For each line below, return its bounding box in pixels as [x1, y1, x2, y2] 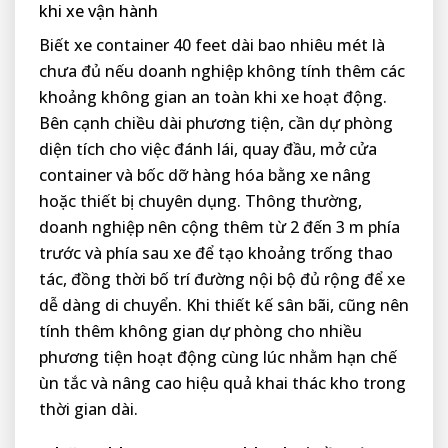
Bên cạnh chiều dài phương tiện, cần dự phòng [39, 112, 393, 135]
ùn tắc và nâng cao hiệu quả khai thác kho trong [39, 372, 406, 395]
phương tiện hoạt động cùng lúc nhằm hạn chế [39, 346, 397, 369]
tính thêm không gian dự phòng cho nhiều [39, 320, 362, 343]
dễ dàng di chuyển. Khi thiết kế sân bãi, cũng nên [39, 294, 409, 317]
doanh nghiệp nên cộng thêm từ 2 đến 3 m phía [39, 216, 400, 239]
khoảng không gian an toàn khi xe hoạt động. [39, 86, 387, 109]
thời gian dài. [39, 398, 138, 421]
